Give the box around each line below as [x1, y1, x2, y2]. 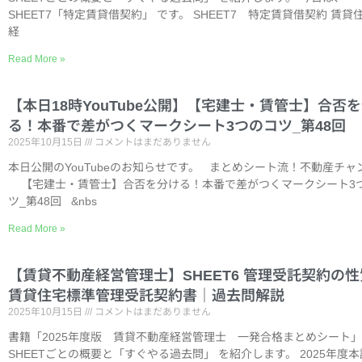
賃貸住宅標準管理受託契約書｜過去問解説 [8, 288, 284, 304]
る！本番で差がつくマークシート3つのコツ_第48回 [8, 118, 346, 134]
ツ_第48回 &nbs [8, 195, 97, 208]
